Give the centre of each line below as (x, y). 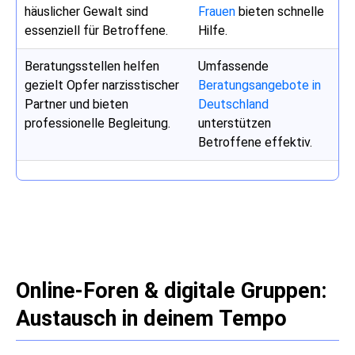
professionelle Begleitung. (97, 123)
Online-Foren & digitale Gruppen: (172, 291)
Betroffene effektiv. (255, 142)
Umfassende (233, 66)
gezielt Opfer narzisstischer (102, 85)
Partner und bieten (76, 104)
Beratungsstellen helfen (92, 66)
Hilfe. (213, 30)
